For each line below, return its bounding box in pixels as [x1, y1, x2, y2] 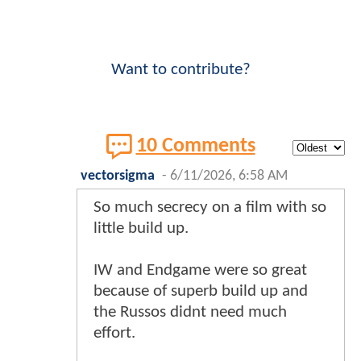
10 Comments [135, 136, 255, 157]
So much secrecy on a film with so [93, 199, 326, 217]
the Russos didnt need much [93, 304, 287, 322]
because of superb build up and [93, 283, 308, 301]
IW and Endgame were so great [93, 262, 307, 280]
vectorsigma [81, 169, 155, 184]
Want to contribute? [110, 61, 251, 79]
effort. [93, 325, 135, 342]
